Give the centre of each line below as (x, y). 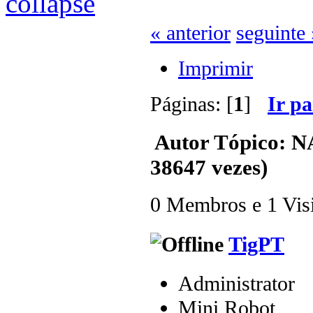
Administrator (236, 283)
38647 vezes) (209, 167)
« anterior (190, 33)
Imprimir (216, 68)
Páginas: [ (192, 104)
